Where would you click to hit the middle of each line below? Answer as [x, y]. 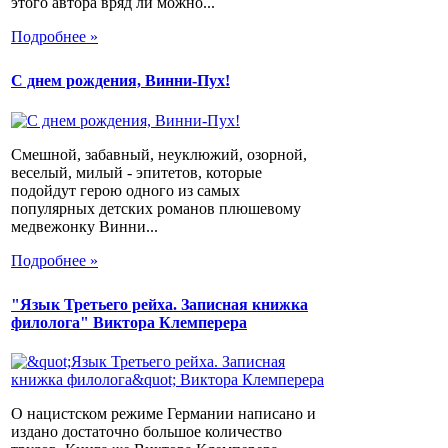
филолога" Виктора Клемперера [129, 322]
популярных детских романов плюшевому [156, 208]
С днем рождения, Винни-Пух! [120, 81]
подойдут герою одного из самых [125, 190]
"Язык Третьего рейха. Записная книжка [159, 304]
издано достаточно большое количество [146, 432]
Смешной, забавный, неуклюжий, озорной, [159, 154]
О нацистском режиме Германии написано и [163, 414]
